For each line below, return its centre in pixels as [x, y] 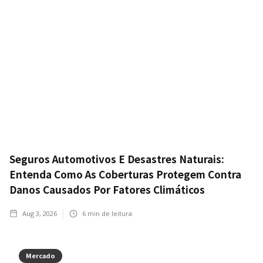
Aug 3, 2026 [40, 214]
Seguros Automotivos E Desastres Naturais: [117, 159]
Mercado [41, 256]
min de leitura [109, 214]
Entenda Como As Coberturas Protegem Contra [125, 174]
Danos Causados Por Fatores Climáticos [107, 190]
